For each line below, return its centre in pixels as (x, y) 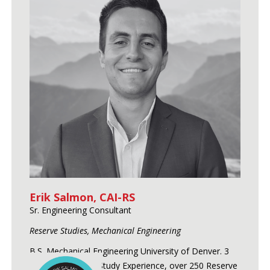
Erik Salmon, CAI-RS (82, 197)
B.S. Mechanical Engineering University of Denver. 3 (129, 251)
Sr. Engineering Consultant (80, 210)
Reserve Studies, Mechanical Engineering (105, 230)
